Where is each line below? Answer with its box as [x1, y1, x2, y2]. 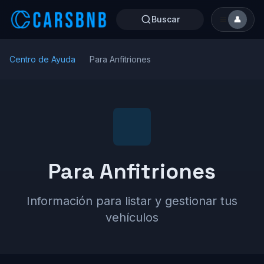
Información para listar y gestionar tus [27, 194, 237, 208]
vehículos [105, 210, 159, 225]
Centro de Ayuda [9, 54, 75, 64]
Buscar [151, 14, 180, 24]
